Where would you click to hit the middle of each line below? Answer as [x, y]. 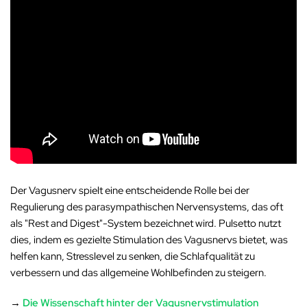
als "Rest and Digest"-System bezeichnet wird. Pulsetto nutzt [146, 223]
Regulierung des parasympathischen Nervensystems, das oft [147, 207]
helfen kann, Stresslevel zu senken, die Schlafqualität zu [133, 256]
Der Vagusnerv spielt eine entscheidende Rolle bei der [130, 191]
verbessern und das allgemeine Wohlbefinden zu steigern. [139, 273]
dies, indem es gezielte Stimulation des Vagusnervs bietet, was [149, 240]
